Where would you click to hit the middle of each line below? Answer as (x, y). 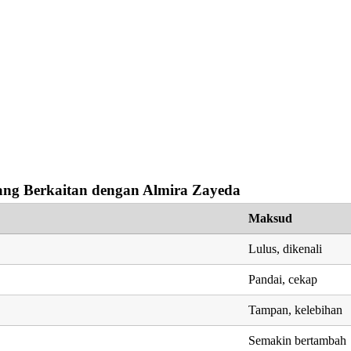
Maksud (271, 218)
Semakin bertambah (298, 340)
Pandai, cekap (283, 279)
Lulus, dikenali (286, 248)
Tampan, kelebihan (296, 309)
